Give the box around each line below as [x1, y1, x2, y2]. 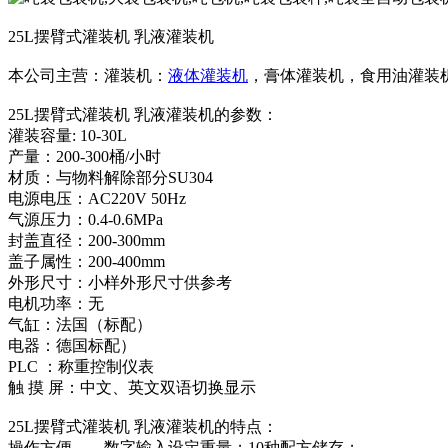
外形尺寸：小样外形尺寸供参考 [8, 273, 232, 291]
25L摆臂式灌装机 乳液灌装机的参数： [8, 105, 278, 123]
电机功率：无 [8, 294, 104, 312]
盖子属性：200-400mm [8, 252, 165, 270]
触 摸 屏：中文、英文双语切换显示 [8, 378, 256, 396]
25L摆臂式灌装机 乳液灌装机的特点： [8, 417, 278, 435]
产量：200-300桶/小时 [8, 147, 161, 165]
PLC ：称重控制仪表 [8, 357, 154, 375]
